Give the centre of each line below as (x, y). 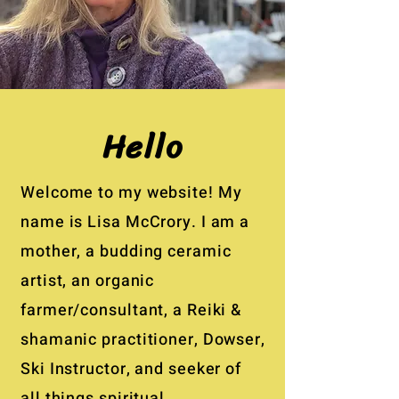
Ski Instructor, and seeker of (131, 369)
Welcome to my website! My (131, 193)
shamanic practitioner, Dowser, (143, 340)
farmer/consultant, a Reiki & (131, 310)
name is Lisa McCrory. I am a (135, 222)
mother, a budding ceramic (126, 252)
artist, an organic (88, 281)
